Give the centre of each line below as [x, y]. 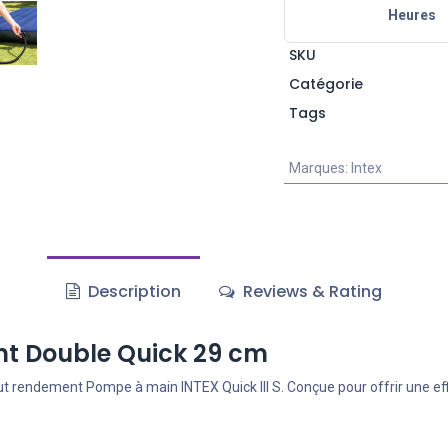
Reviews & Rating [311, 292]
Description [132, 292]
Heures [412, 15]
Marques [316, 168]
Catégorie [325, 84]
